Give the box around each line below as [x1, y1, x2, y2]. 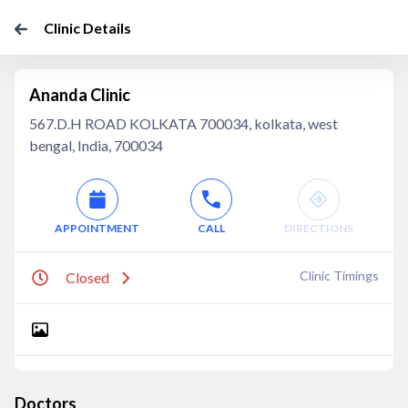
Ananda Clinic [29, 85, 130, 105]
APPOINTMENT [55, 221, 140, 235]
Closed [66, 269, 109, 286]
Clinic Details [44, 19, 131, 36]
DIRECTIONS [283, 221, 353, 235]
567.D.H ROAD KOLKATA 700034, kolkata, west [29, 115, 338, 132]
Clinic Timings [300, 268, 379, 283]
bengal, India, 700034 [29, 137, 163, 154]
